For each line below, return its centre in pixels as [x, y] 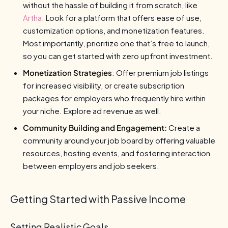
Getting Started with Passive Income [98, 198]
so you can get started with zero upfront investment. [118, 55]
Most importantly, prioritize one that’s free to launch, [116, 43]
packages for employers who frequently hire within [114, 98]
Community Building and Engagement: [95, 127]
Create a [183, 127]
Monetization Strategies [67, 72]
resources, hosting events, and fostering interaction [117, 153]
